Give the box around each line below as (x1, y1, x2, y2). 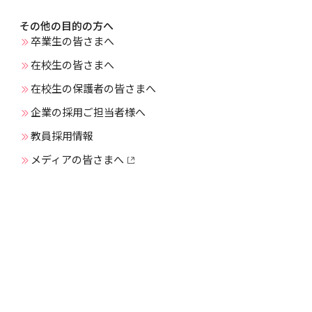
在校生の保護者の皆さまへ (31, 81, 156, 97)
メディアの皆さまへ (31, 153, 124, 168)
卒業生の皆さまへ (31, 34, 114, 49)
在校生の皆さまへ (31, 58, 114, 73)
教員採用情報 (31, 129, 93, 144)
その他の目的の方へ (19, 19, 114, 34)
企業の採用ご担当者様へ (31, 105, 146, 120)
